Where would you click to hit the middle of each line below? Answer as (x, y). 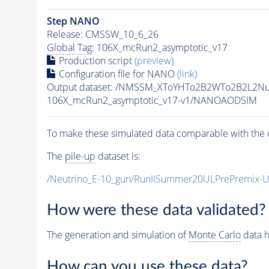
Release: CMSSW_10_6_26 (102, 34)
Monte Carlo (214, 235)
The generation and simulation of (117, 235)
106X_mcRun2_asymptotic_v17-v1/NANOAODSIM (152, 100)
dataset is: (118, 156)
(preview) (154, 60)
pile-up (80, 156)
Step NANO (73, 21)
